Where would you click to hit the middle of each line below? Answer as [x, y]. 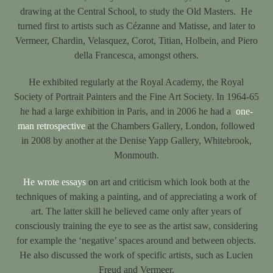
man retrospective [52, 126]
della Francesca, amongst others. [136, 55]
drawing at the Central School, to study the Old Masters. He [136, 11]
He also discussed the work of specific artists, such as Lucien [136, 255]
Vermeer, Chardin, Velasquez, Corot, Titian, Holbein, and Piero [136, 41]
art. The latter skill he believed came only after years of [136, 211]
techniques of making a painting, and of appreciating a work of [136, 197]
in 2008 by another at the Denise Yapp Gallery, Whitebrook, [136, 140]
